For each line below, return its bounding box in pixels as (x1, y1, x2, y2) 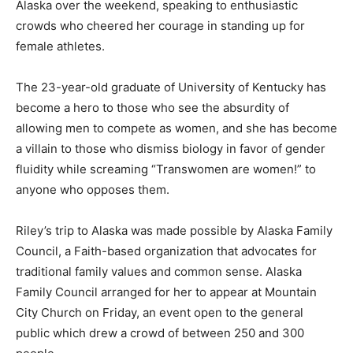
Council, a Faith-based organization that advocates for (16, 243, 317, 258)
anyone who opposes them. (16, 182, 173, 197)
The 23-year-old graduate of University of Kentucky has (16, 80, 326, 95)
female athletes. (16, 39, 108, 54)
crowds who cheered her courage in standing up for (16, 18, 305, 33)
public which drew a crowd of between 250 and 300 (16, 325, 304, 340)
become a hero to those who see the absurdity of (16, 100, 289, 115)
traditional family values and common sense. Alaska (16, 264, 302, 279)
